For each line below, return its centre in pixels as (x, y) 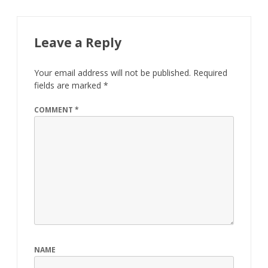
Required (210, 73)
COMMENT (54, 110)
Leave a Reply (78, 42)
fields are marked (69, 85)
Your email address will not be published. (112, 73)
